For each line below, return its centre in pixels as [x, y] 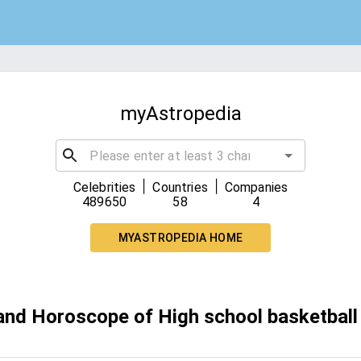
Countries [180, 187]
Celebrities [104, 187]
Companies [256, 187]
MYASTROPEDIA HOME [180, 238]
